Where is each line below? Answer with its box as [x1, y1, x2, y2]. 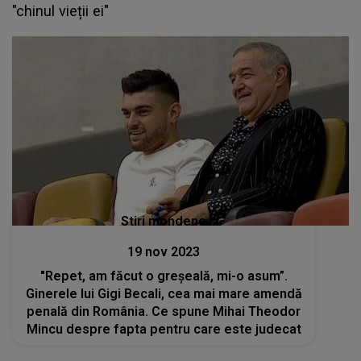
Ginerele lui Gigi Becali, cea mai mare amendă [25, 286, 302, 302]
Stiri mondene [121, 214, 207, 230]
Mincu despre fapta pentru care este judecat [26, 322, 301, 338]
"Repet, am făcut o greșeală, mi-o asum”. [39, 268, 288, 284]
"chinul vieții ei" [12, 2, 109, 19]
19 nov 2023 [127, 244, 201, 260]
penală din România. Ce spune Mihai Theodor [27, 304, 301, 320]
